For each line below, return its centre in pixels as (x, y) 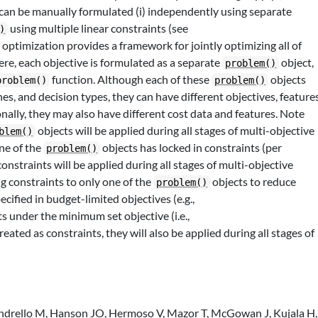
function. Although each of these (131, 79)
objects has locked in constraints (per (191, 147)
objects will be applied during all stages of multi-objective (175, 130)
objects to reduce (253, 181)
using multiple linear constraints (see (98, 28)
